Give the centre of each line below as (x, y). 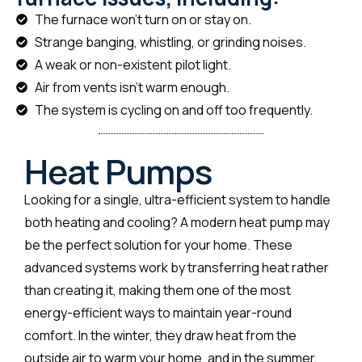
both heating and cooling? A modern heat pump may (177, 222)
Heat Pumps (118, 171)
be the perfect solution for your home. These (158, 244)
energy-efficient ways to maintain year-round (158, 312)
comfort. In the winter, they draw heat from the (160, 335)
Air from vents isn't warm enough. (132, 87)
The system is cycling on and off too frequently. (173, 109)
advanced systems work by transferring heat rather (177, 267)
